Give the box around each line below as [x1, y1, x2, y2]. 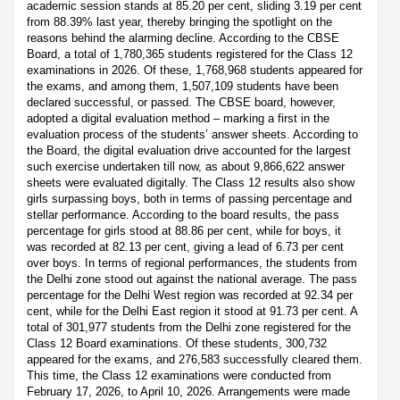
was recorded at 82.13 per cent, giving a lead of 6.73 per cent [27, 239, 344, 254]
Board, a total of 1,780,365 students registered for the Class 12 [27, 46, 353, 61]
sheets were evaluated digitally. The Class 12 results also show [27, 175, 354, 189]
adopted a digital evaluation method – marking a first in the [27, 111, 329, 125]
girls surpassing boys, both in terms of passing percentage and [27, 191, 352, 205]
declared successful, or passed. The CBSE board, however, [27, 95, 336, 109]
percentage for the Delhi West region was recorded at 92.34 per [27, 287, 353, 302]
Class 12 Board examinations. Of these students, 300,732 [27, 336, 327, 350]
